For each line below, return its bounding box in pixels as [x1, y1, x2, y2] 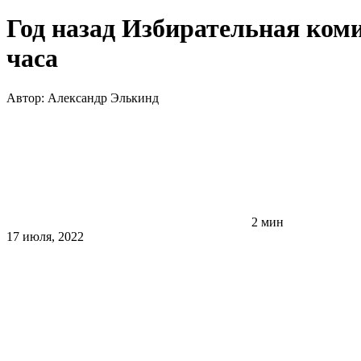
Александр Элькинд [48, 90, 159, 105]
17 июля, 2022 [6, 229, 84, 243]
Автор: [6, 90, 48, 105]
